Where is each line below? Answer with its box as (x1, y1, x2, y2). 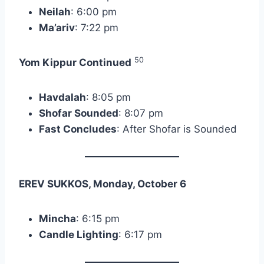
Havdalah (39, 91, 86, 104)
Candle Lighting (39, 229, 118, 241)
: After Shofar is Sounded (117, 123, 237, 136)
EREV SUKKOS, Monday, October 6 (19, 178, 186, 190)
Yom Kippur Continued (19, 57, 131, 69)
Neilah (39, 6, 71, 18)
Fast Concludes (39, 123, 117, 136)
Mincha (39, 213, 76, 225)
